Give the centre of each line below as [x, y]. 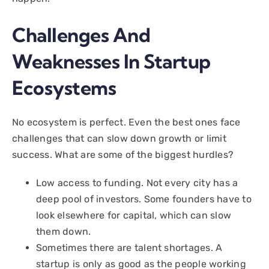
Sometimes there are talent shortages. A [129, 247]
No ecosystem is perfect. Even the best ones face [126, 122]
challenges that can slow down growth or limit [119, 138]
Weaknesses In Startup [111, 62]
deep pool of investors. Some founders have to [144, 199]
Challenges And [81, 35]
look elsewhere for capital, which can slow [134, 215]
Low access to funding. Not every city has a [137, 183]
